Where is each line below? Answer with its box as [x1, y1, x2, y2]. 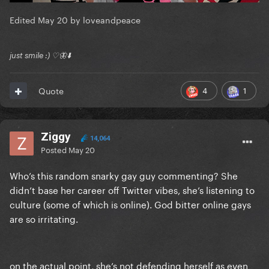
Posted [41, 143, 68, 156]
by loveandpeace [68, 12, 141, 26]
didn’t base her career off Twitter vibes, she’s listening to [10, 182, 255, 197]
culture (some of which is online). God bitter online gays [10, 196, 251, 211]
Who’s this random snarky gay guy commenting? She [10, 168, 238, 183]
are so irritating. [10, 211, 78, 226]
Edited [10, 12, 38, 26]
